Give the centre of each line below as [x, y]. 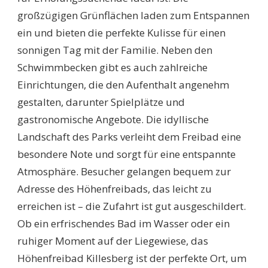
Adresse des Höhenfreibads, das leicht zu [115, 189]
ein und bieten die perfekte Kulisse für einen [121, 33]
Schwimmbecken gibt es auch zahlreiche [112, 68]
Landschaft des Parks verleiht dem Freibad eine [129, 137]
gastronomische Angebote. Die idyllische [113, 120]
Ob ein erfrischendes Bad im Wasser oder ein [124, 224]
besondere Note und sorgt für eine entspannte [127, 154]
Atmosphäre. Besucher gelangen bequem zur [124, 172]
